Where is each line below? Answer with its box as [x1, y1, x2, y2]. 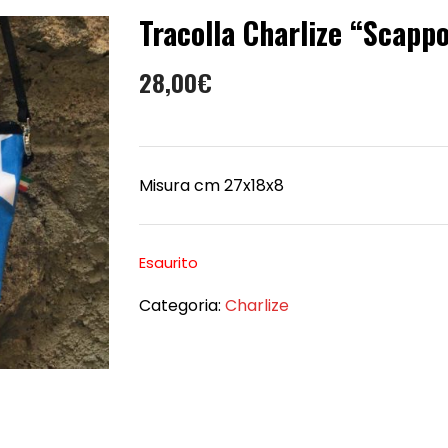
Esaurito [139, 253, 198, 274]
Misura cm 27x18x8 [139, 174, 284, 198]
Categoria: [139, 294, 225, 318]
